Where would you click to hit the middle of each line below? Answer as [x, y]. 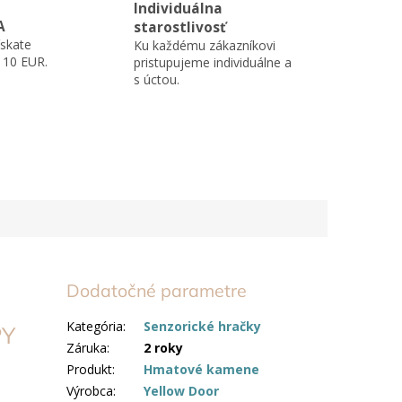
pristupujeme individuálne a [213, 63]
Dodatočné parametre [157, 291]
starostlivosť [180, 28]
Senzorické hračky [203, 326]
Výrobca [90, 390]
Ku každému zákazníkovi [205, 46]
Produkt [90, 369]
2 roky [164, 347]
